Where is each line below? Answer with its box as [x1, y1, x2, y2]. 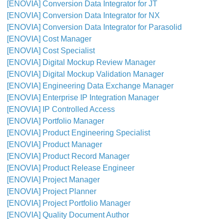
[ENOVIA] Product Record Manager [7, 152, 130, 160]
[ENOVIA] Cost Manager [7, 35, 91, 43]
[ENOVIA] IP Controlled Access [7, 105, 115, 113]
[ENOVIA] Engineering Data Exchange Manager [7, 82, 174, 90]
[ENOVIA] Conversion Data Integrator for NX [7, 11, 160, 20]
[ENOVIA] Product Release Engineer [7, 164, 134, 172]
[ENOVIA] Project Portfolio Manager [7, 199, 131, 207]
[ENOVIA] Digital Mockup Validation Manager [7, 70, 164, 78]
